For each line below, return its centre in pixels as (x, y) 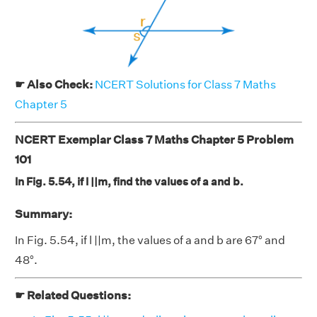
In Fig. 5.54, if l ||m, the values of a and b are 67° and (150, 241)
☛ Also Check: (55, 85)
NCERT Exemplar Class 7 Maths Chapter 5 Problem (154, 140)
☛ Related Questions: (73, 296)
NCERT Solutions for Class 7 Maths (185, 85)
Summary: (44, 214)
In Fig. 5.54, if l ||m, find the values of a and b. (129, 182)
